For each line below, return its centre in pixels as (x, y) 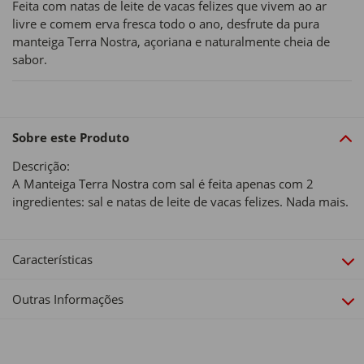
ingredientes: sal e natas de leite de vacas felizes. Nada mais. (180, 202)
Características (52, 260)
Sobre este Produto (71, 138)
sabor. (30, 59)
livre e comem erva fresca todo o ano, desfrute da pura (166, 24)
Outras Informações (68, 299)
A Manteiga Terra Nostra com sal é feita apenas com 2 (163, 184)
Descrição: (41, 166)
